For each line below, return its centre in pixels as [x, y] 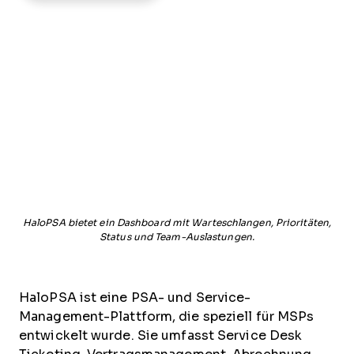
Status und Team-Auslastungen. [177, 237]
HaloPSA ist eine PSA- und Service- [135, 298]
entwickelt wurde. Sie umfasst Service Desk [161, 335]
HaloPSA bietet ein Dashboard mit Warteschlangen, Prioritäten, [177, 223]
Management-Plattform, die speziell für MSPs [167, 316]
